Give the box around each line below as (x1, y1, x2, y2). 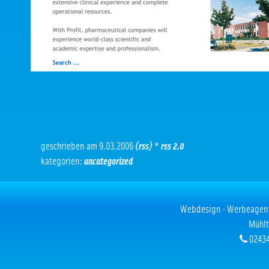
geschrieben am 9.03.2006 (41, 141, 135, 152)
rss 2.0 (161, 141, 184, 152)
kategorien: (41, 156, 84, 167)
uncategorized (84, 156, 133, 167)
